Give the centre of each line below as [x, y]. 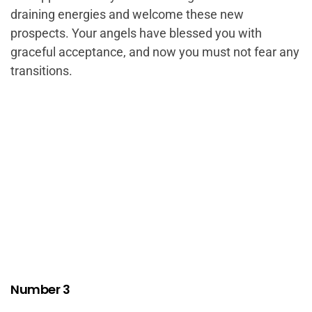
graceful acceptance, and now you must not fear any [155, 52]
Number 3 [40, 289]
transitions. [41, 70]
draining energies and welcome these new [127, 14]
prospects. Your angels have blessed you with [136, 33]
